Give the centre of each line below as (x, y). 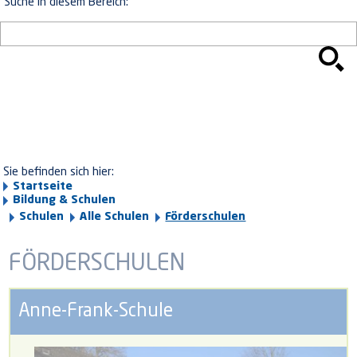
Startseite (43, 186)
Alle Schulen (115, 217)
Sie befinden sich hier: (59, 172)
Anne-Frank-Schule (96, 312)
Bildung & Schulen (65, 200)
